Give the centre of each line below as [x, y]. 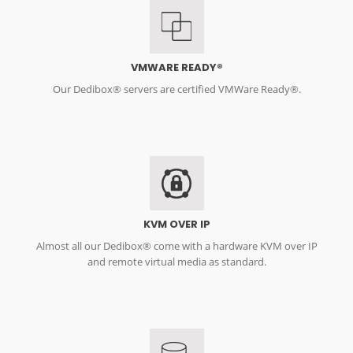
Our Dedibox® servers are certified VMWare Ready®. [176, 89]
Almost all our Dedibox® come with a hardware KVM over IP [176, 246]
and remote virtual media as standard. [176, 262]
